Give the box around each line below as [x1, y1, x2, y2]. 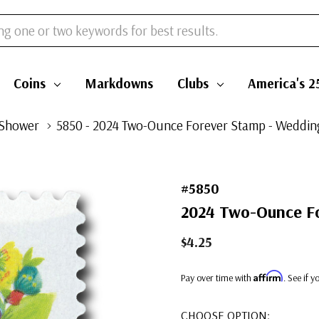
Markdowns [84, 75, 153, 92]
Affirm [253, 270, 283, 282]
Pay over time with [181, 271, 253, 284]
